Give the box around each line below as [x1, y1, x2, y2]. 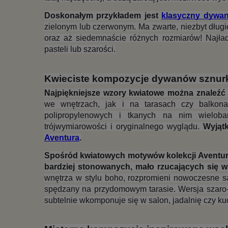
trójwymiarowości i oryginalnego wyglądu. [44, 122, 203, 131]
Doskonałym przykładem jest [44, 11, 162, 20]
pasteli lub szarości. [44, 45, 116, 54]
